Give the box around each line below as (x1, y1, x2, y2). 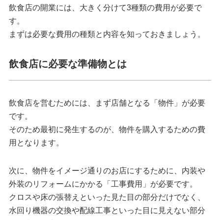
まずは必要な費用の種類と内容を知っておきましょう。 (8, 30, 205, 39)
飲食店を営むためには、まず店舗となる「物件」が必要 (8, 99, 205, 108)
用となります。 (8, 138, 64, 147)
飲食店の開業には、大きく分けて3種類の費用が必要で (8, 3, 202, 12)
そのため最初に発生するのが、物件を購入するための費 (8, 125, 205, 134)
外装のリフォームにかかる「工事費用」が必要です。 (8, 180, 197, 189)
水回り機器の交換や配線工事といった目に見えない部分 (8, 206, 205, 215)
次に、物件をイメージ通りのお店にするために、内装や (8, 166, 205, 175)
